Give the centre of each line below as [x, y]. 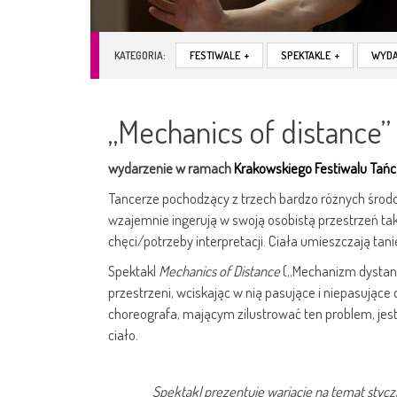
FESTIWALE [215, 56]
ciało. [123, 335]
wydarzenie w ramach [171, 168]
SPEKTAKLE [306, 56]
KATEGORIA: [140, 56]
